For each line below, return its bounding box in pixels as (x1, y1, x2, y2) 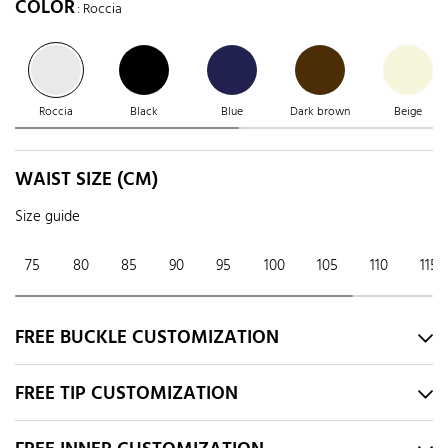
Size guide (15, 205, 80, 230)
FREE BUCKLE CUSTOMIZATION (15, 322, 279, 353)
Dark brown (289, 101, 350, 122)
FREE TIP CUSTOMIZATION (15, 378, 238, 409)
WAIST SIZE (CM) (15, 165, 158, 196)
